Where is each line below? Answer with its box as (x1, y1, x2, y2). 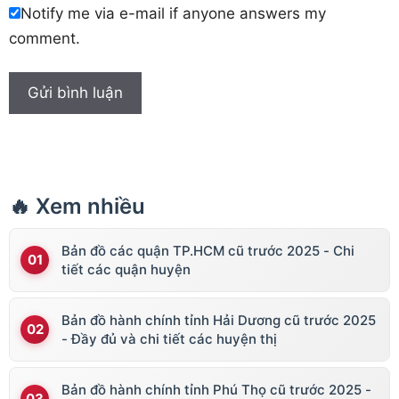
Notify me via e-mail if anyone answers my (20, 4, 326, 22)
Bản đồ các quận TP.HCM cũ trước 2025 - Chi (61, 242, 354, 260)
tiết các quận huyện (61, 261, 191, 279)
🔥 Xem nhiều (9, 193, 145, 220)
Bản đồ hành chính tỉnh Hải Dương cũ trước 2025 (61, 312, 376, 330)
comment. (9, 28, 80, 47)
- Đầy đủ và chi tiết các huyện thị (61, 330, 277, 348)
